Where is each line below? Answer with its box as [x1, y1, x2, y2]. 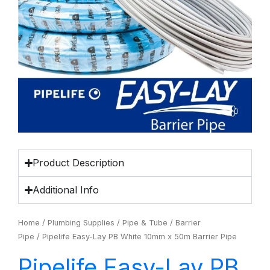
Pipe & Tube [122, 218, 168, 227]
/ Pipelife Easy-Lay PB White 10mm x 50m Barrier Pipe [34, 232, 237, 241]
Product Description [33, 157, 125, 169]
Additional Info [33, 184, 99, 196]
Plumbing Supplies [48, 218, 115, 227]
